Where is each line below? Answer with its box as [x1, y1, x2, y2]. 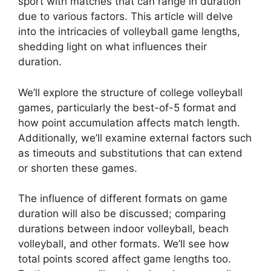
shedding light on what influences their [18, 41, 207, 53]
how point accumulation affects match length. [18, 116, 240, 129]
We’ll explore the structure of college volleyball [18, 86, 243, 99]
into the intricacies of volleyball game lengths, [18, 25, 240, 38]
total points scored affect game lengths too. [18, 253, 231, 266]
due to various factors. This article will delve [18, 10, 233, 23]
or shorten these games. [18, 162, 137, 174]
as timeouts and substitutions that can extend [18, 146, 243, 159]
